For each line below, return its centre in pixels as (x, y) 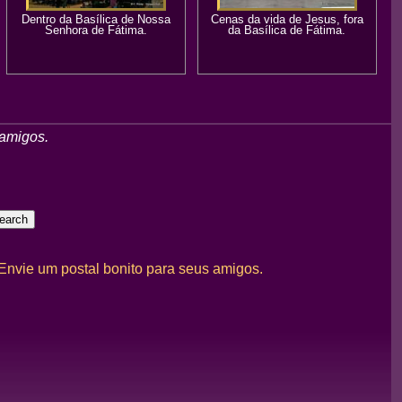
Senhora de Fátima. (96, 30)
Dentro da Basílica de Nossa (96, 19)
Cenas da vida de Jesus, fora (287, 19)
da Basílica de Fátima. (287, 30)
